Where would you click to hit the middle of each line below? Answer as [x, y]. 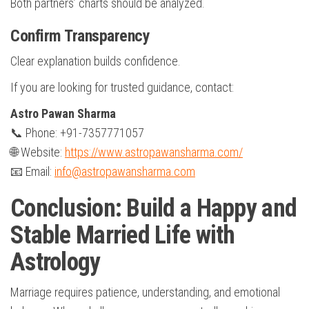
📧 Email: [32, 172]
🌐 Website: [38, 152]
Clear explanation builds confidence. [96, 61]
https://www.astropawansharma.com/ [154, 152]
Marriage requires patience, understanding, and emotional [145, 292]
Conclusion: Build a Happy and [154, 209]
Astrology [56, 262]
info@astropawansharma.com [125, 172]
